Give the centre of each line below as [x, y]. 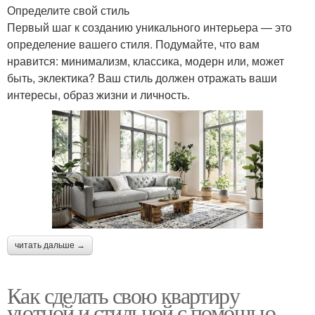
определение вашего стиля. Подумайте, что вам [133, 44]
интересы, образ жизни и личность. [98, 95]
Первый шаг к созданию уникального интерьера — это [149, 27]
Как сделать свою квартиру [123, 295]
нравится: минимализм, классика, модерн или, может [146, 61]
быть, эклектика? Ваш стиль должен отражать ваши [142, 78]
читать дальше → [50, 245]
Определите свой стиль [68, 11]
